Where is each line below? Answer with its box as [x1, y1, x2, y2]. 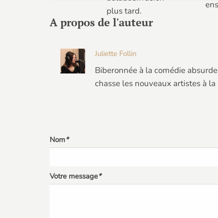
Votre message [50, 171, 98, 182]
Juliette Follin [95, 49, 137, 59]
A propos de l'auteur [50, 15, 153, 30]
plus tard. [106, 5, 142, 17]
